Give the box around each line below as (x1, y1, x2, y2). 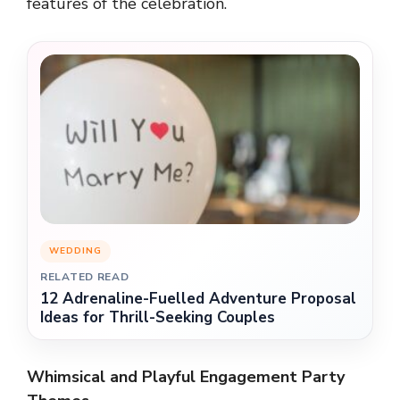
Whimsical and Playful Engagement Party (27, 365, 345, 387)
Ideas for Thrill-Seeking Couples (40, 306, 275, 328)
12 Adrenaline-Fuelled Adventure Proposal (40, 287, 356, 309)
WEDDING (49, 244, 102, 257)
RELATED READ (40, 269, 129, 284)
